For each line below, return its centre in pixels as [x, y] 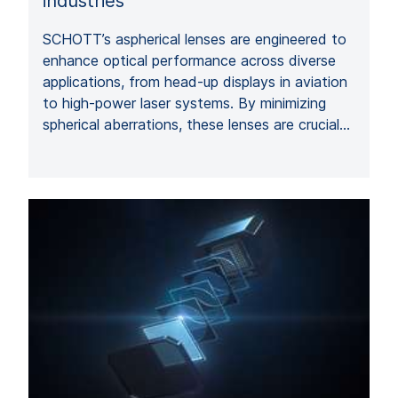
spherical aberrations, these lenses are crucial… [196, 124]
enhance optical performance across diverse [189, 60]
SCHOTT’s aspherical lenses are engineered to [195, 39]
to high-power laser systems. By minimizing [184, 103]
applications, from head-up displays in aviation [195, 81]
